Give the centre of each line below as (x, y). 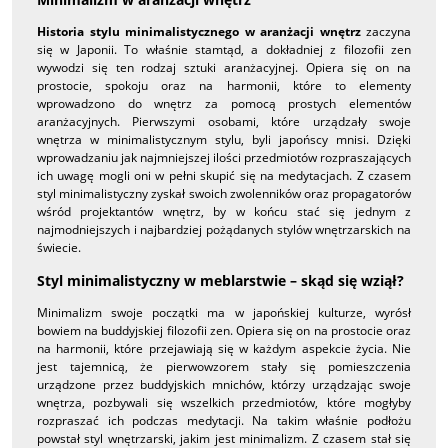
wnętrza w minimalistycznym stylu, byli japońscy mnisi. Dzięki (224, 139)
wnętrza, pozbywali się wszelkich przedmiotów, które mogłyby (224, 402)
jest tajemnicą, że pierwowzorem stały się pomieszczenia (224, 366)
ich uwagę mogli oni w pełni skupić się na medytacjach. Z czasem (224, 175)
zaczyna (385, 31)
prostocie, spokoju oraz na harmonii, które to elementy (224, 85)
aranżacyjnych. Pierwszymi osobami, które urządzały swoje (224, 121)
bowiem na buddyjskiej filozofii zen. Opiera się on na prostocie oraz (224, 330)
